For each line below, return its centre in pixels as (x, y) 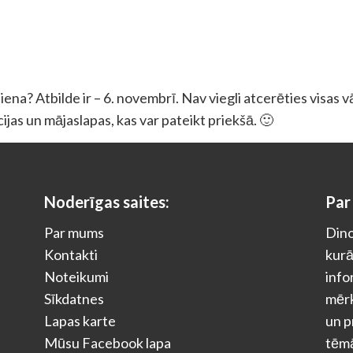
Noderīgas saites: (107, 202)
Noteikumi (77, 277)
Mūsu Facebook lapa (108, 343)
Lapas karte (80, 321)
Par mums (74, 232)
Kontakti (71, 255)
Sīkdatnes (74, 299)
